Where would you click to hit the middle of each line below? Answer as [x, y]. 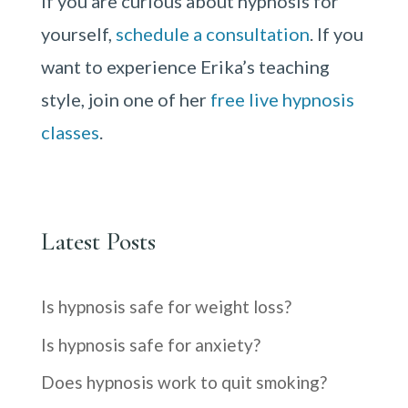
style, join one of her [125, 99]
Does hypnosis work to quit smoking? [184, 382]
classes [70, 132]
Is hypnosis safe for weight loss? [166, 306]
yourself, [78, 34]
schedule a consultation [212, 34]
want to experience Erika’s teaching [185, 66]
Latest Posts [98, 241]
